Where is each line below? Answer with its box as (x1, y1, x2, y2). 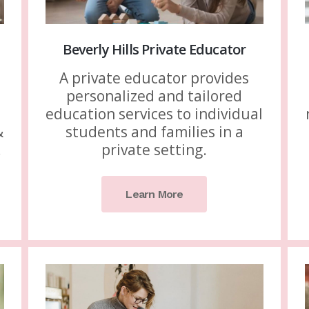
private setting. (101, 140, 208, 160)
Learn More (126, 188, 183, 201)
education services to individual (46, 104, 263, 124)
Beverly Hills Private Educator (63, 40, 246, 59)
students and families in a (65, 122, 243, 142)
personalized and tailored (66, 86, 243, 106)
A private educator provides (59, 68, 250, 88)
